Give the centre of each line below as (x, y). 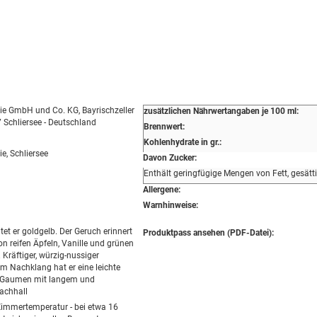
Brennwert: (164, 127)
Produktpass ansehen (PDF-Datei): (208, 233)
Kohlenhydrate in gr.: (182, 142)
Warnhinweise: (170, 205)
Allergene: (161, 190)
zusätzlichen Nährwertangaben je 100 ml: (221, 111)
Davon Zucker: (169, 158)
